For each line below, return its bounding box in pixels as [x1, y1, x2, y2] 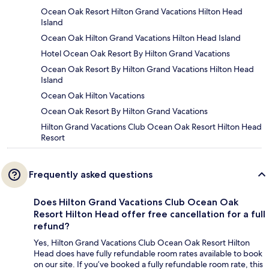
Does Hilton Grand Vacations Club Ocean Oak [34, 196, 238, 208]
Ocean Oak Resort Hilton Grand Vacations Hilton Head [41, 5, 243, 17]
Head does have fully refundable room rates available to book [34, 247, 262, 259]
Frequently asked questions [29, 168, 153, 180]
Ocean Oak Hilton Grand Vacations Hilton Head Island [41, 32, 241, 43]
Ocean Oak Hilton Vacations [41, 89, 145, 101]
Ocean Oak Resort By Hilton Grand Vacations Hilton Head [41, 63, 254, 74]
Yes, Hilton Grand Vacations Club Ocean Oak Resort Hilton [34, 237, 250, 248]
